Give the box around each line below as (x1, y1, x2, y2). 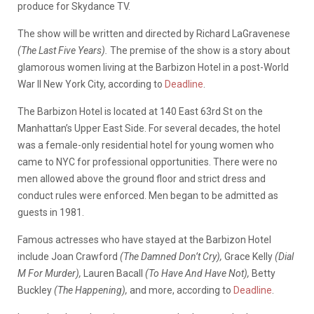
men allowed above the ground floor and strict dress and (18, 172, 266, 184)
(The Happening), (54, 284, 128, 296)
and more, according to (128, 284, 233, 296)
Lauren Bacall (81, 267, 145, 279)
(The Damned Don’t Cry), (120, 250, 222, 262)
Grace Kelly (222, 250, 275, 262)
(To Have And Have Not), (145, 267, 250, 279)
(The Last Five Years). (18, 44, 108, 56)
